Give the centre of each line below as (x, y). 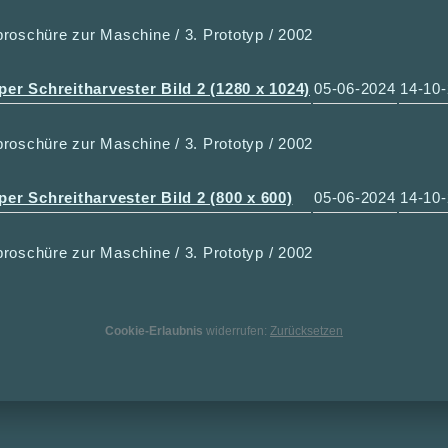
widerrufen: (236, 330)
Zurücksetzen (306, 330)
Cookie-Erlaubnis (154, 330)
